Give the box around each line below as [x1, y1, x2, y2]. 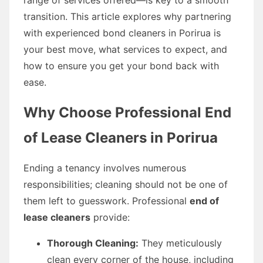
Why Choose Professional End [23, 103, 231, 121]
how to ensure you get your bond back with [23, 59, 219, 72]
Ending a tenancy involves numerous [23, 161, 186, 174]
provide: [90, 211, 130, 223]
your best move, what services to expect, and [23, 43, 227, 55]
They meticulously [139, 237, 222, 249]
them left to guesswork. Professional [23, 194, 190, 207]
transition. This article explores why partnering [23, 10, 231, 22]
